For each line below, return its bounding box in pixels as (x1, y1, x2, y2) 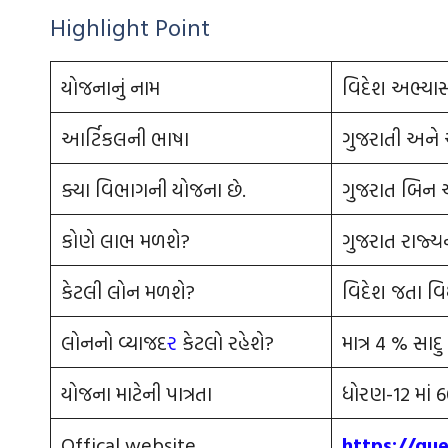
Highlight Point (50, 9, 210, 46)
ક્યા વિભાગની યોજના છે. (61, 174, 246, 205)
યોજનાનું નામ (61, 72, 160, 103)
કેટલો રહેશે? (177, 327, 274, 358)
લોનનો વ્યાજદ (61, 327, 167, 358)
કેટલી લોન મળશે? (61, 276, 195, 307)
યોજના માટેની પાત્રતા (61, 378, 212, 409)
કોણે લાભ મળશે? (61, 225, 190, 256)
